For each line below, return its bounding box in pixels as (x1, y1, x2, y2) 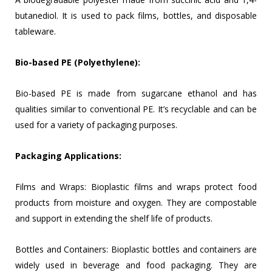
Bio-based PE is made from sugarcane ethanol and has (15, 87, 257, 100)
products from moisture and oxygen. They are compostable (15, 197, 257, 209)
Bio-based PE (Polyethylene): (15, 56, 140, 69)
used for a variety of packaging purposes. (15, 119, 177, 131)
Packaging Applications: (15, 150, 121, 162)
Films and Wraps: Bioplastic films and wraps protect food (15, 181, 257, 193)
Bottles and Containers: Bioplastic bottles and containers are (15, 243, 257, 256)
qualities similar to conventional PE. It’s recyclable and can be (15, 103, 257, 115)
